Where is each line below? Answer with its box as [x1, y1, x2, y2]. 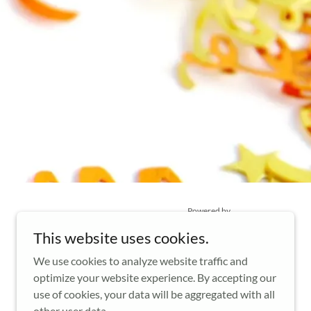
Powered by [187, 205, 230, 216]
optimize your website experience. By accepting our [33, 271, 276, 284]
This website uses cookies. [33, 228, 209, 247]
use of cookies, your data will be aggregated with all [33, 287, 275, 301]
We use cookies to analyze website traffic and [33, 254, 248, 267]
